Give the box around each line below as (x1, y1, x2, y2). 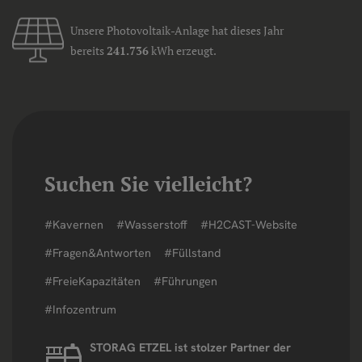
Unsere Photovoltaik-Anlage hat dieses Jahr (70, 22, 284, 38)
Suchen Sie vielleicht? (44, 170, 252, 198)
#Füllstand (164, 246, 221, 261)
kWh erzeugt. (149, 42, 217, 58)
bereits (70, 42, 107, 58)
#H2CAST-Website (200, 217, 297, 233)
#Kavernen (44, 217, 103, 233)
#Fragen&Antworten (44, 246, 151, 261)
